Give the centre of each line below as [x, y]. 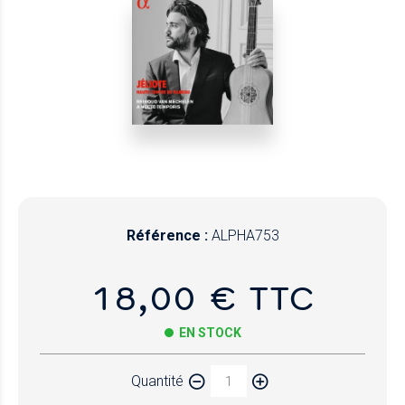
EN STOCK [210, 333]
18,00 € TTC [202, 297]
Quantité [157, 381]
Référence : [169, 236]
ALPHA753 [245, 236]
